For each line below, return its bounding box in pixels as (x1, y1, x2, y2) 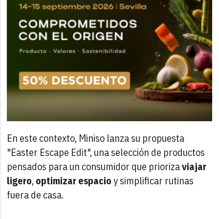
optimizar (36, 174, 77, 188)
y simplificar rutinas (111, 174, 194, 188)
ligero (7, 174, 32, 188)
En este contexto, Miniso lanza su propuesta (7, 131, 185, 145)
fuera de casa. (7, 188, 64, 202)
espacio (78, 174, 112, 188)
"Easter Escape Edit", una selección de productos (7, 146, 205, 159)
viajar (182, 160, 207, 174)
